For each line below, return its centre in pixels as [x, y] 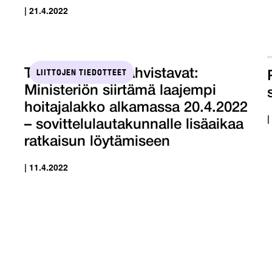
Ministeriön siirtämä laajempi [120, 91]
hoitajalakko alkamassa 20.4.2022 [136, 108]
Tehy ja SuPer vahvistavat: [111, 74]
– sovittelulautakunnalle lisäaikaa [134, 125]
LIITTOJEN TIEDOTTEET [82, 72]
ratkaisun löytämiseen [97, 142]
